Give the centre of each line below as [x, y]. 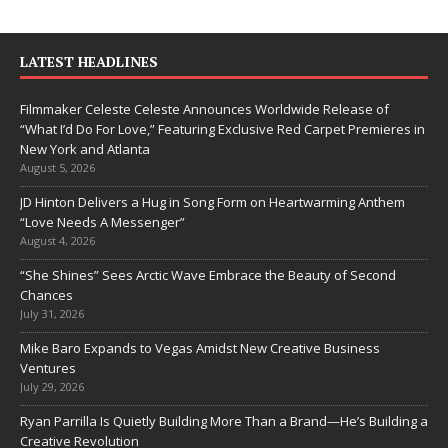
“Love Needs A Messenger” [102, 222]
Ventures [48, 368]
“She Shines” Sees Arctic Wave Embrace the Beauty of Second [208, 275]
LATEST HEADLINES [89, 62]
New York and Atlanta [85, 149]
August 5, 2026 [57, 168]
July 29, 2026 [52, 387]
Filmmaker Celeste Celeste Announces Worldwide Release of [204, 109]
